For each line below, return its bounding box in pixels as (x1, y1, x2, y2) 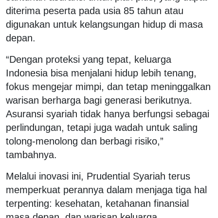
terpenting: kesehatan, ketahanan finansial (6, 198, 189, 209)
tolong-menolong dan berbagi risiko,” (6, 135, 163, 146)
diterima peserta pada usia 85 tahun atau (6, 5, 183, 16)
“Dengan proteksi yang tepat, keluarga (6, 54, 171, 65)
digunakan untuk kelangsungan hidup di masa (6, 18, 203, 30)
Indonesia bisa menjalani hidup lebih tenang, (6, 67, 197, 78)
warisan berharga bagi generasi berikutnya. (6, 94, 192, 106)
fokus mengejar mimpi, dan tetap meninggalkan (6, 81, 211, 92)
